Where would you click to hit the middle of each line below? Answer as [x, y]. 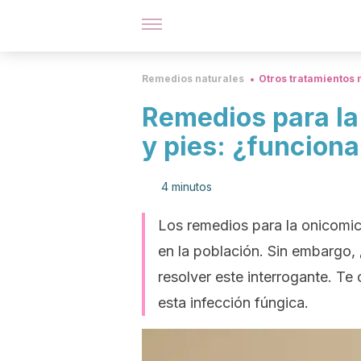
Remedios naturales [193, 79]
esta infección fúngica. [233, 303]
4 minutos [187, 187]
